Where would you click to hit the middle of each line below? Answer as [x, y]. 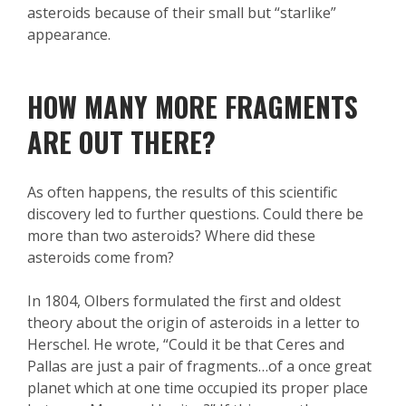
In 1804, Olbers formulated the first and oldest [184, 301]
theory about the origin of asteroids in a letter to [193, 323]
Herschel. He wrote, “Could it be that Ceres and [186, 345]
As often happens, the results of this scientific [182, 193]
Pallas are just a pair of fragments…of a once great [199, 367]
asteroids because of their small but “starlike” [182, 13]
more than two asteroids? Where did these [171, 236]
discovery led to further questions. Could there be [195, 214]
